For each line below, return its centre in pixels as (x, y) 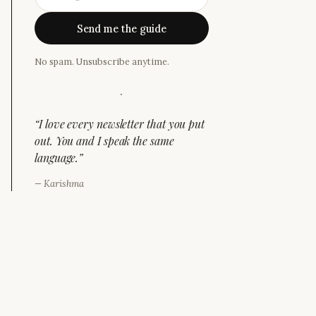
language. (57, 158)
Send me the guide (122, 28)
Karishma (64, 184)
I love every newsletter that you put (122, 124)
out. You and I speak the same (104, 141)
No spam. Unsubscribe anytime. (102, 61)
